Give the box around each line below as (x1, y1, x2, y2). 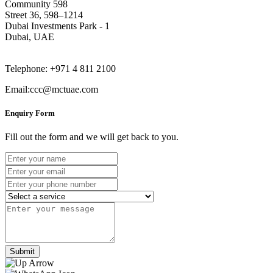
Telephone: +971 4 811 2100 (5, 63, 116, 74)
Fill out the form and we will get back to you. (5, 132, 179, 143)
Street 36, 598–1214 (5, 9, 83, 20)
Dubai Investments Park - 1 (5, 20, 110, 31)
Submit (10, 247, 35, 257)
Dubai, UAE (5, 31, 54, 42)
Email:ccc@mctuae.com (5, 83, 98, 94)
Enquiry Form (5, 108, 55, 118)
